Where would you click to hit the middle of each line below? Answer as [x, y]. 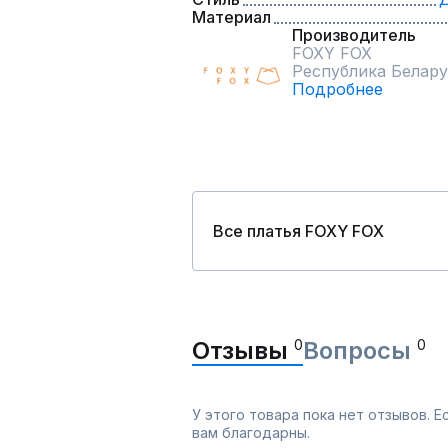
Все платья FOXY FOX [298, 231]
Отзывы [243, 350]
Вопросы [360, 350]
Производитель [354, 35]
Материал [231, 17]
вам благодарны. [251, 432]
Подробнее [337, 89]
